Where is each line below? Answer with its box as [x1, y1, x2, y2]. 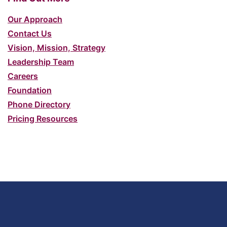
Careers [8, 70, 38, 81]
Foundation [8, 85, 52, 95]
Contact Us [8, 28, 52, 39]
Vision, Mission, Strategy [8, 42, 105, 53]
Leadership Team [8, 56, 74, 67]
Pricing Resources [8, 113, 78, 124]
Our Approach [8, 14, 62, 24]
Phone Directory [8, 99, 70, 109]
